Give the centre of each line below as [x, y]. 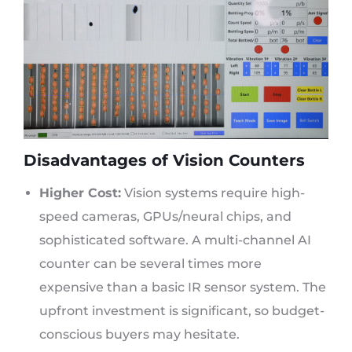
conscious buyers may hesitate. [139, 335]
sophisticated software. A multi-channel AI [175, 240]
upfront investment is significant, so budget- [182, 311]
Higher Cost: [80, 193]
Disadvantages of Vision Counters [164, 161]
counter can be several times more [150, 264]
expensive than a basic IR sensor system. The [183, 288]
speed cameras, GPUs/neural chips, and [165, 217]
